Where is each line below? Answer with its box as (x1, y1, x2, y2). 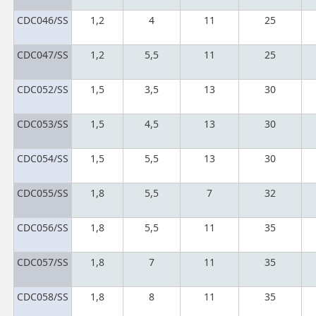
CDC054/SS (17, 151, 69, 165)
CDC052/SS (17, 82, 69, 96)
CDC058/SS (17, 289, 69, 303)
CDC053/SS (17, 116, 69, 130)
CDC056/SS (17, 220, 69, 234)
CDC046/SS (17, 13, 69, 27)
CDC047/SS (17, 47, 69, 61)
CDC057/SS (17, 255, 69, 269)
